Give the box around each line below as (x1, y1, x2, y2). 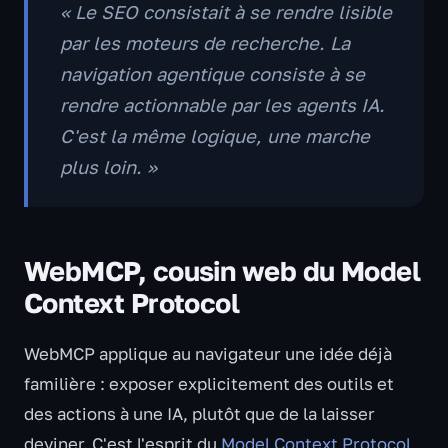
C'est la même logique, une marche (60, 125, 370, 147)
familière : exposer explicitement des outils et (24, 374, 394, 394)
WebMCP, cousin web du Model (24, 254, 421, 287)
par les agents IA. (226, 94, 385, 116)
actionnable (123, 94, 226, 116)
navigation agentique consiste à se (60, 63, 365, 85)
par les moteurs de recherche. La (60, 32, 350, 54)
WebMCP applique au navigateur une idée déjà (24, 344, 392, 364)
